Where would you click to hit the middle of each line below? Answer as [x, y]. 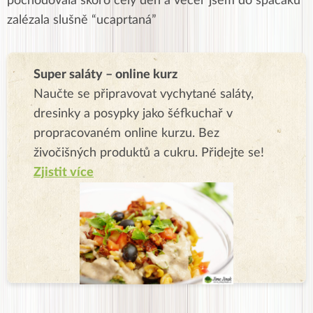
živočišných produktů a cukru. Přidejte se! [149, 153]
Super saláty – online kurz [105, 75]
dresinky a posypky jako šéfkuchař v [133, 114]
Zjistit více [64, 173]
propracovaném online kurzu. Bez [126, 134]
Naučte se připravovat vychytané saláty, [144, 95]
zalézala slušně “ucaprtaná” [83, 21]
